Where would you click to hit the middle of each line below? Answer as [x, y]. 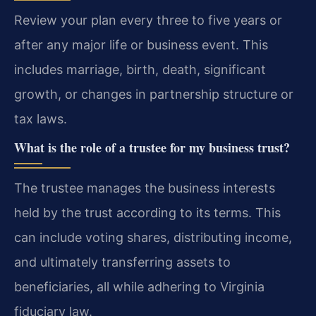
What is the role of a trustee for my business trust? [152, 148]
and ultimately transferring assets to [122, 262]
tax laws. [41, 119]
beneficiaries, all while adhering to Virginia [139, 287]
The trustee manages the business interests [145, 188]
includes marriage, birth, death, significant [140, 70]
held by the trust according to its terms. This [147, 213]
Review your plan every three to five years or [148, 20]
